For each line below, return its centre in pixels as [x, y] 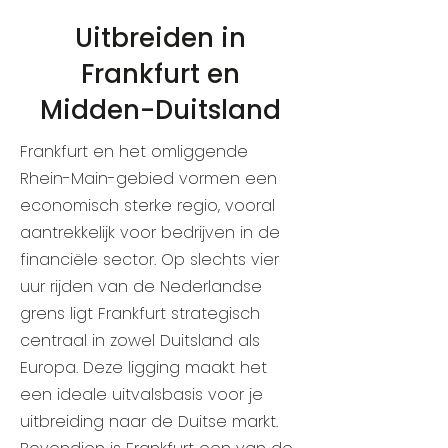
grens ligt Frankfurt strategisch [140, 313]
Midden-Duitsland [160, 110]
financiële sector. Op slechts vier [149, 259]
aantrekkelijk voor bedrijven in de [150, 232]
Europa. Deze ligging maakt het [143, 367]
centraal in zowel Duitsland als [140, 340]
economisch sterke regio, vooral [147, 205]
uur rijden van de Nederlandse [141, 286]
